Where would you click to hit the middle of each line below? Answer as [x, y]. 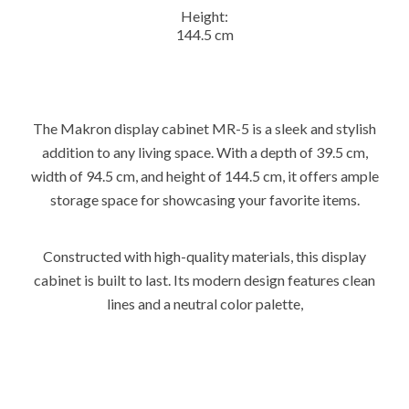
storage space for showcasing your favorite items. [204, 199]
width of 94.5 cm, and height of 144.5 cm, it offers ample [204, 175]
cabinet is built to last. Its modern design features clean [204, 279]
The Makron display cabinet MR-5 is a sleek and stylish [204, 128]
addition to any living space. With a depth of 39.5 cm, [204, 152]
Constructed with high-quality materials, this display [204, 256]
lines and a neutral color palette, [204, 303]
